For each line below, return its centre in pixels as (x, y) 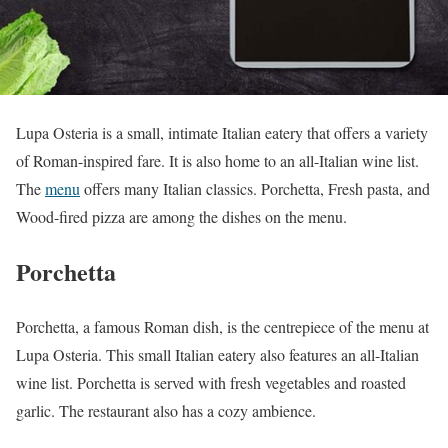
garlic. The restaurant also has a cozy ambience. (166, 410)
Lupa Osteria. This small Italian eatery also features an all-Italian (217, 354)
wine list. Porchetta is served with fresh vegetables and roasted (211, 382)
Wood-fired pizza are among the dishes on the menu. (181, 217)
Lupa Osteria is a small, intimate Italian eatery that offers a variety (222, 133)
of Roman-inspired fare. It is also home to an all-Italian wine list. (217, 161)
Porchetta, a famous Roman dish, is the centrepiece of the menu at (222, 326)
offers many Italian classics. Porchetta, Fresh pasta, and (255, 189)
